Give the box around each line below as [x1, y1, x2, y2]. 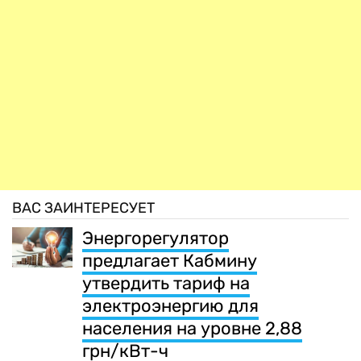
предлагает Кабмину [82, 250, 257, 272]
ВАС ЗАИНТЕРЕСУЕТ [12, 199, 155, 218]
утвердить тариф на [82, 272, 250, 295]
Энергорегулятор [82, 227, 229, 250]
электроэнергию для [82, 295, 259, 317]
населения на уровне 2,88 [82, 317, 302, 340]
